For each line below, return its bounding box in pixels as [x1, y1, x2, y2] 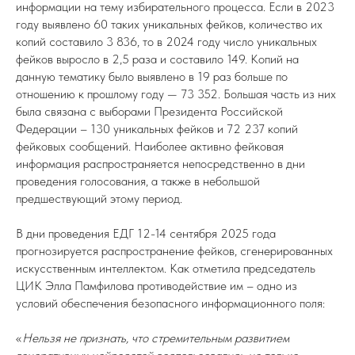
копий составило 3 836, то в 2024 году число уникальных [16, 34, 317, 49]
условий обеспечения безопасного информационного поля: [16, 296, 325, 311]
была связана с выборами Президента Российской [16, 104, 283, 119]
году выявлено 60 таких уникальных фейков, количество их [16, 17, 323, 32]
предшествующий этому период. [16, 191, 182, 206]
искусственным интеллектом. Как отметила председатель [16, 261, 315, 276]
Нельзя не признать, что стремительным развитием [22, 330, 289, 345]
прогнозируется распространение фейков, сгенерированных [16, 243, 333, 258]
